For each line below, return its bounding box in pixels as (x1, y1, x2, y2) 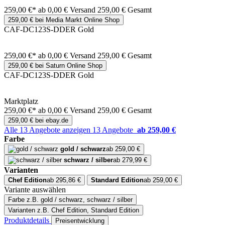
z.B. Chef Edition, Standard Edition (37, 206, 139, 214)
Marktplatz (4, 97, 38, 106)
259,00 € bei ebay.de (8, 117, 68, 125)
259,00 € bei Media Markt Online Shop (8, 16, 120, 24)
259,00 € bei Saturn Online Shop (8, 62, 102, 70)
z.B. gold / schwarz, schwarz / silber (27, 196, 133, 204)
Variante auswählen (4, 185, 66, 194)
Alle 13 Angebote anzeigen (4, 126, 92, 135)
